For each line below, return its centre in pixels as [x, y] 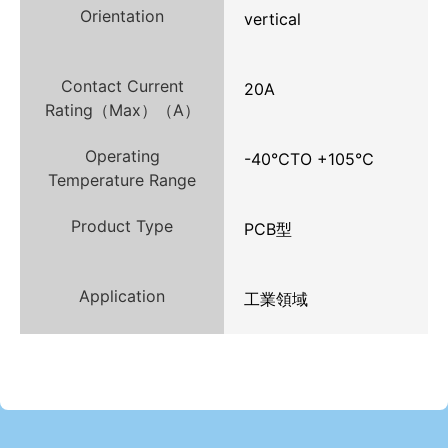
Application [122, 296]
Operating [122, 156]
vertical [272, 19]
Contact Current [122, 86]
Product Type [122, 226]
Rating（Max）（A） [122, 110]
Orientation [122, 16]
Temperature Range [122, 180]
